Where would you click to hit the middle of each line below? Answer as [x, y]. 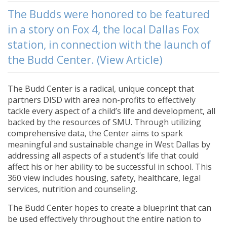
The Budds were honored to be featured [109, 14]
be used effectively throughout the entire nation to [104, 219]
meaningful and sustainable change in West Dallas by [109, 145]
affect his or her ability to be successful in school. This [110, 167]
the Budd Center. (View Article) [85, 60]
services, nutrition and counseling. [72, 189]
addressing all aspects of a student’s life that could [103, 156]
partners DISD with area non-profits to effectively [102, 100]
